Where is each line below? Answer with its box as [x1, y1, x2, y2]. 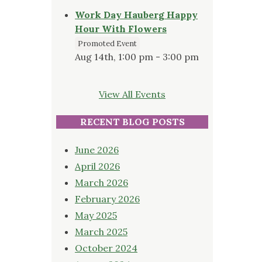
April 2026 [75, 160, 120, 172]
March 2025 [75, 225, 127, 237]
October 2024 [75, 242, 137, 254]
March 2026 [75, 176, 128, 188]
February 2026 [75, 192, 140, 205]
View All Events [99, 88, 166, 100]
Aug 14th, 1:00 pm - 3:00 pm [75, 50, 199, 63]
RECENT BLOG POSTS [80, 115, 185, 127]
